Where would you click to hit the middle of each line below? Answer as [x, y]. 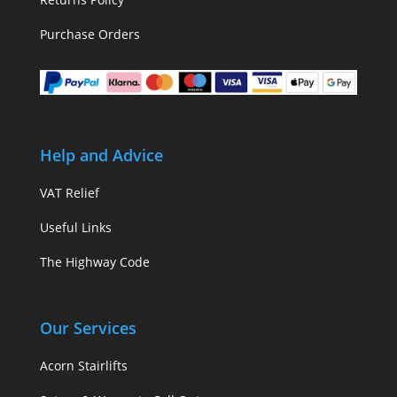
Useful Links [75, 227]
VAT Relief [69, 192]
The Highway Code [94, 261]
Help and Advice [101, 155]
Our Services [88, 328]
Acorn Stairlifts [83, 366]
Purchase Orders [90, 34]
